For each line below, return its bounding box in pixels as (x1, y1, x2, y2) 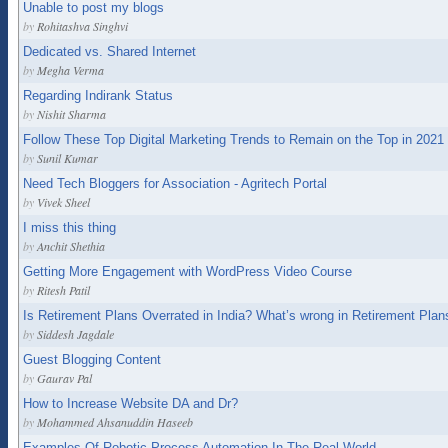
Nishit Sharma (37, 106, 106, 122)
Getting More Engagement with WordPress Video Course (23, 264, 352, 279)
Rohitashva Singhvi (37, 18, 128, 34)
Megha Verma (37, 62, 104, 78)
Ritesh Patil (37, 282, 90, 298)
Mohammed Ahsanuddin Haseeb (37, 414, 193, 430)
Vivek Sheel (37, 194, 90, 210)
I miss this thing (23, 220, 116, 235)
